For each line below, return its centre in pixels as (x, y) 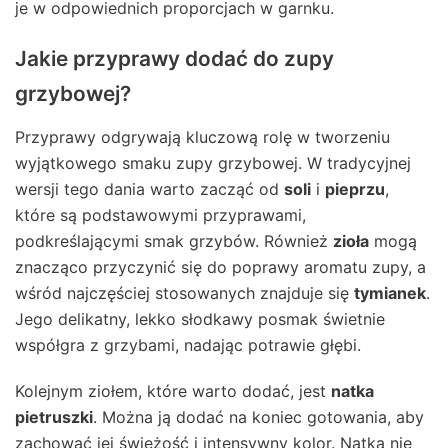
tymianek (390, 293)
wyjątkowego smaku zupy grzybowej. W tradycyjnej (213, 163)
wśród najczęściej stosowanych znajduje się (184, 293)
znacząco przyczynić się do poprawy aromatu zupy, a (220, 267)
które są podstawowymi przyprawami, (160, 215)
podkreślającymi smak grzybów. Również (174, 241)
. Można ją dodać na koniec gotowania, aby (258, 417)
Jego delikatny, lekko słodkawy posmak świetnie (200, 319)
